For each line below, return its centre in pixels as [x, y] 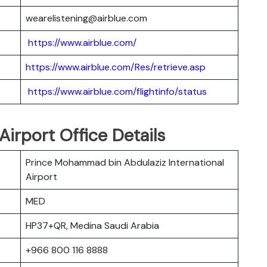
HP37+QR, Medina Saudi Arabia [92, 225]
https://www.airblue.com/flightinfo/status [117, 91]
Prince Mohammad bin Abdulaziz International [125, 162]
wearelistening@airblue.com [86, 18]
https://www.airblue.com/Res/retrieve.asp [116, 67]
